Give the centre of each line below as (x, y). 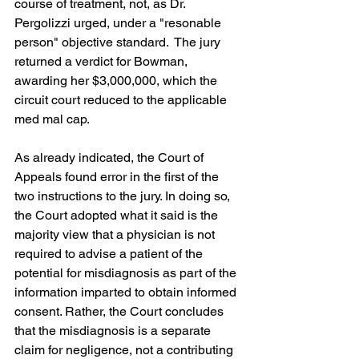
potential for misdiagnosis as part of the (127, 273)
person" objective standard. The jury (119, 42)
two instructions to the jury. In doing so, (124, 196)
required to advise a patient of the (110, 254)
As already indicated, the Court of (111, 157)
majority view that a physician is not (116, 234)
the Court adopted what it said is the (118, 215)
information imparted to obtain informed (127, 292)
